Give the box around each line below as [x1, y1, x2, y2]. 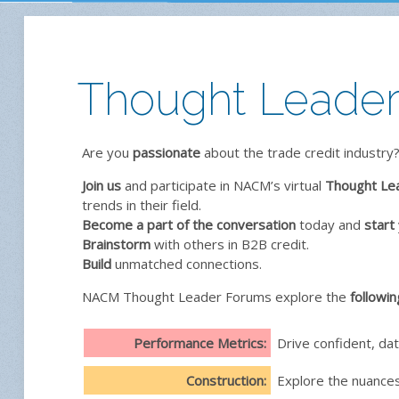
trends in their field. [82, 195, 201, 214]
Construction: [186, 370, 266, 389]
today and [296, 215, 364, 233]
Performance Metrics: [134, 333, 266, 352]
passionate [133, 142, 200, 161]
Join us [82, 175, 121, 194]
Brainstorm [82, 234, 151, 253]
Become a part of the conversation [82, 215, 296, 233]
